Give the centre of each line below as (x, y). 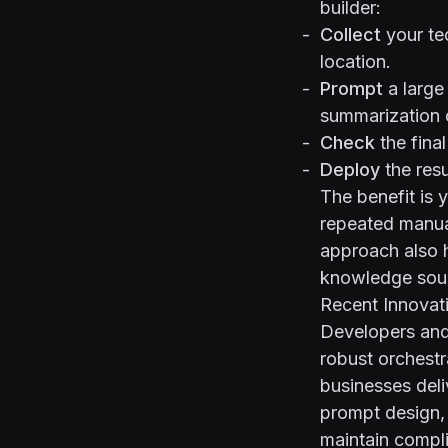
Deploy (350, 169)
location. (355, 61)
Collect (350, 34)
